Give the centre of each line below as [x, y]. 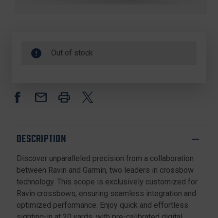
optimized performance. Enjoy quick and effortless [102, 205]
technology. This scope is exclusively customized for [107, 182]
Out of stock [72, 53]
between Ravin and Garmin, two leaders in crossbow [105, 170]
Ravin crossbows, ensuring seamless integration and [106, 193]
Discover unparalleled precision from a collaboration [105, 158]
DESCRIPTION [41, 139]
